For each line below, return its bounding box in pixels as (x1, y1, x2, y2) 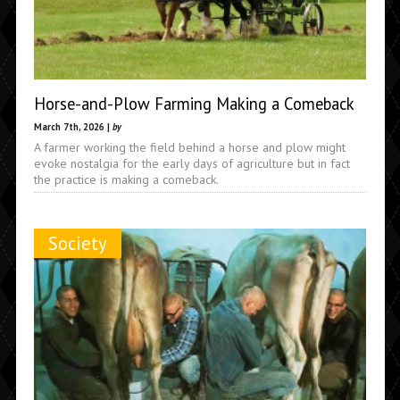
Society (47, 231, 107, 255)
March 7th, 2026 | (33, 120, 112, 133)
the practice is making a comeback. (33, 171, 219, 187)
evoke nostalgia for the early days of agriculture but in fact (33, 154, 350, 171)
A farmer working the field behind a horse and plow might (33, 138, 346, 155)
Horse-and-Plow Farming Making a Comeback (33, 92, 354, 114)
